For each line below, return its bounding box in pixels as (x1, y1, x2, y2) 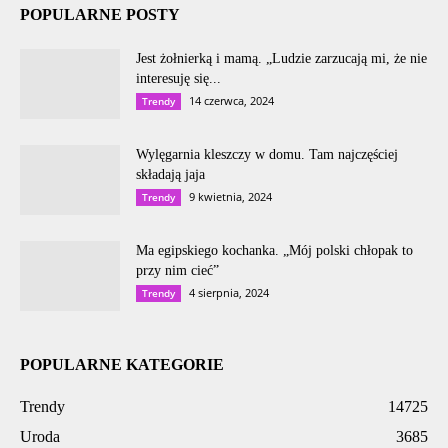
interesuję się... (136, 70, 221, 86)
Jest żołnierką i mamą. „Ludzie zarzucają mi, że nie (136, 50, 427, 66)
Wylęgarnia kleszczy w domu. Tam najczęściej (136, 146, 398, 162)
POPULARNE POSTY (20, 5, 180, 23)
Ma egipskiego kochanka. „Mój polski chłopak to (136, 242, 413, 258)
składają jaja (136, 166, 205, 182)
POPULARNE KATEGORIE (20, 355, 224, 373)
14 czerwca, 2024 (189, 92, 274, 108)
